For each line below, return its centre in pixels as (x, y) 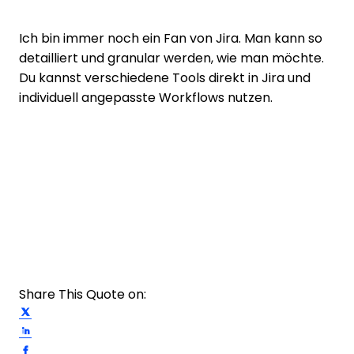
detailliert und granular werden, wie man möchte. (171, 58)
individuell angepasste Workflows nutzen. (146, 98)
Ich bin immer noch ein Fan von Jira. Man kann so (171, 38)
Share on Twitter (79, 310)
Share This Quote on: (83, 294)
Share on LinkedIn (85, 329)
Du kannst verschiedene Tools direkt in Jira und (165, 78)
